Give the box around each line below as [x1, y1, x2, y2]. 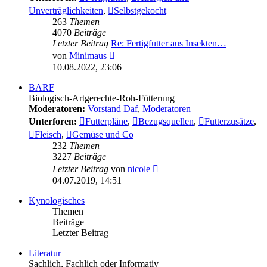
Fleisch [35, 129, 61, 140]
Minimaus [69, 51, 107, 61]
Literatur [29, 248, 61, 259]
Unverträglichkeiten [29, 5, 103, 16]
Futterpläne [85, 116, 128, 127]
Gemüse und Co [72, 129, 133, 140]
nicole [128, 164, 150, 175]
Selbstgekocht [114, 5, 166, 16]
